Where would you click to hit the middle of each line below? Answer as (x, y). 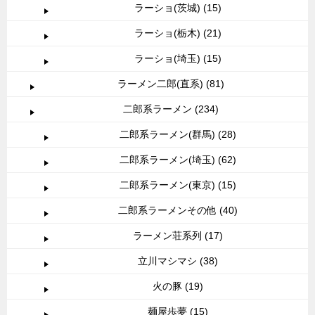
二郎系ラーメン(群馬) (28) (178, 135)
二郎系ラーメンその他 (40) (178, 211)
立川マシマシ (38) (178, 261)
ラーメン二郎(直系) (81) (171, 84)
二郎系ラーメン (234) (171, 109)
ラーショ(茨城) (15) (178, 8)
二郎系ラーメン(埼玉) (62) (178, 160)
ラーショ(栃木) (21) (178, 33)
